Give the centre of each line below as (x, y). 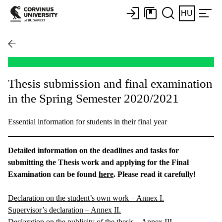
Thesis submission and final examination (110, 83)
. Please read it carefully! (155, 174)
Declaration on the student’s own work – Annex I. (86, 198)
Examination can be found (53, 174)
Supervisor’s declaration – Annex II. (64, 210)
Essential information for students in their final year (87, 121)
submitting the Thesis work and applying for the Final (98, 162)
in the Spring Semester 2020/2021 (93, 98)
